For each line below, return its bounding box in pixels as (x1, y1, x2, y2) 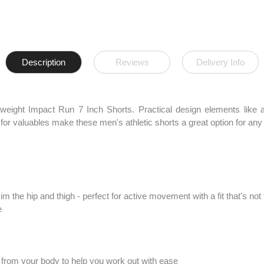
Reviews (115, 57, 149, 67)
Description (22, 57, 65, 67)
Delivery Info (196, 57, 245, 67)
